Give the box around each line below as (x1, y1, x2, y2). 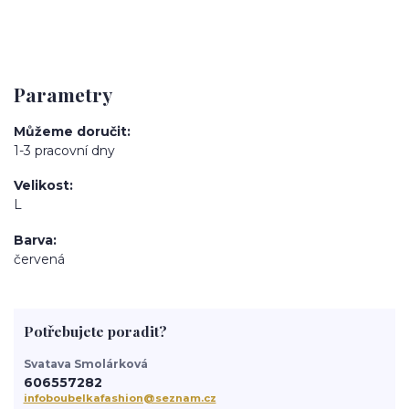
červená (14, 250, 65, 267)
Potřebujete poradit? (23, 320, 167, 341)
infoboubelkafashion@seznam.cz (23, 392, 216, 405)
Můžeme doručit (14, 122, 127, 140)
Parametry (14, 81, 112, 108)
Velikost (14, 177, 69, 194)
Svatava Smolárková (23, 357, 148, 372)
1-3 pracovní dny (14, 142, 115, 159)
